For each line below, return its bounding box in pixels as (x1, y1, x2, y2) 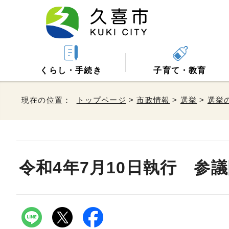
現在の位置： (21, 96, 77, 104)
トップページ (76, 96, 126, 104)
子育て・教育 (153, 66, 207, 75)
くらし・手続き (40, 66, 102, 75)
